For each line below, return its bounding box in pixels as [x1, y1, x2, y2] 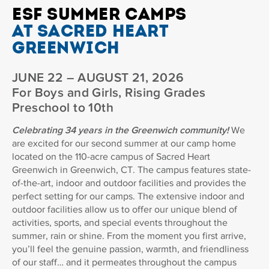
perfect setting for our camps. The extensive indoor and [12, 191, 244, 202]
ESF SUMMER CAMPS [12, 4, 187, 25]
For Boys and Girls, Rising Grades [12, 86, 206, 100]
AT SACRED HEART [12, 20, 169, 41]
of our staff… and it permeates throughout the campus [12, 257, 237, 268]
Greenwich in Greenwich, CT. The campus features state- [12, 165, 251, 175]
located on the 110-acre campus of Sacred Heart [12, 151, 210, 162]
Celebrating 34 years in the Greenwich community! [12, 125, 231, 136]
